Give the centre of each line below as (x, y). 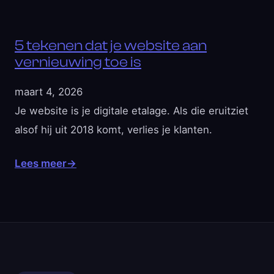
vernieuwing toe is (78, 62)
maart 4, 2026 (49, 92)
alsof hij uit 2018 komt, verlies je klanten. (113, 130)
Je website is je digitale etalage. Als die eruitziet (131, 111)
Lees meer (41, 163)
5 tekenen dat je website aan (111, 46)
